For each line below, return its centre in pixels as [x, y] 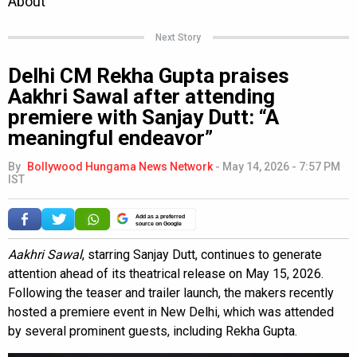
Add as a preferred [160, 216]
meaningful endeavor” [110, 137]
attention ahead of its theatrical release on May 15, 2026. [166, 273]
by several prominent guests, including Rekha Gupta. [153, 331]
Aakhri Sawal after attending [141, 96]
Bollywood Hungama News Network [120, 166]
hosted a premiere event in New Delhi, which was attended [171, 312]
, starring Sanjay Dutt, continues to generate [202, 254]
